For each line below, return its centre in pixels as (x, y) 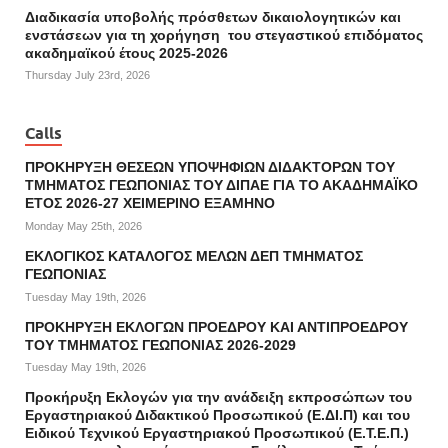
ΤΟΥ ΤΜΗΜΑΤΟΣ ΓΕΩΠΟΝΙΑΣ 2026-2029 (160, 344)
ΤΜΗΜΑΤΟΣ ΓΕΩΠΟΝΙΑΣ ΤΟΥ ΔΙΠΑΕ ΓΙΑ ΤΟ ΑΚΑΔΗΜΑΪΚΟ (221, 185)
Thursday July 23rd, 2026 (87, 75)
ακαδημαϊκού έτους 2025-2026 (126, 52)
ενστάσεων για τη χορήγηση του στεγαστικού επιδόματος (224, 34)
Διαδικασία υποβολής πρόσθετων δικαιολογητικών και (213, 16)
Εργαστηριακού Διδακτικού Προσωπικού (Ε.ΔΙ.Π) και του (217, 415)
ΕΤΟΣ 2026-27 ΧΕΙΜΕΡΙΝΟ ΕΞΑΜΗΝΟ (150, 203)
